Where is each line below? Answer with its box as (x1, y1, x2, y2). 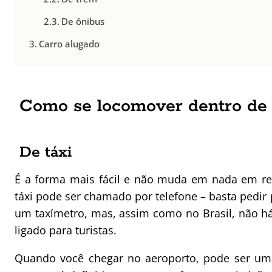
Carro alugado (39, 38, 100, 50)
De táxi (19, 143, 72, 163)
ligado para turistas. (15, 223, 117, 238)
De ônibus (61, 15, 105, 28)
